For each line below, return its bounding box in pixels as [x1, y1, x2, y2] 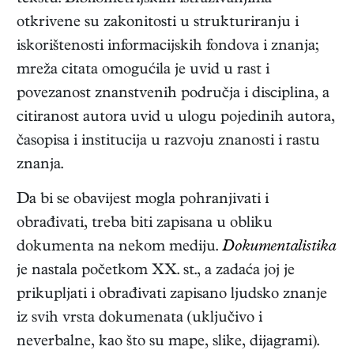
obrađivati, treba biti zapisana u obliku [17, 216, 273, 233]
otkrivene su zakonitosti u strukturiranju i [17, 15, 299, 32]
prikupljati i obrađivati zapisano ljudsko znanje [17, 287, 327, 304]
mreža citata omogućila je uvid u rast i [17, 62, 269, 80]
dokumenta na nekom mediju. [17, 239, 222, 257]
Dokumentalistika [222, 239, 336, 257]
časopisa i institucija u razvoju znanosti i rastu [17, 134, 320, 151]
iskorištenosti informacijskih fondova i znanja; [17, 39, 319, 56]
